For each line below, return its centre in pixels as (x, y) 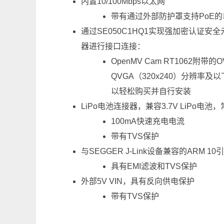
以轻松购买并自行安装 (151, 91)
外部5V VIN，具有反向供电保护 (138, 181)
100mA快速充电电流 (148, 121)
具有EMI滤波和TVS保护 (154, 166)
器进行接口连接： (114, 46)
